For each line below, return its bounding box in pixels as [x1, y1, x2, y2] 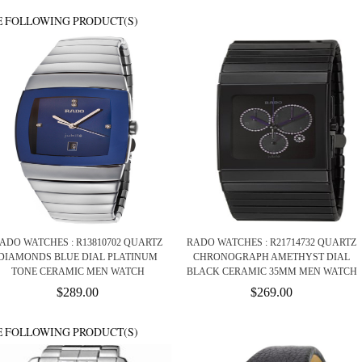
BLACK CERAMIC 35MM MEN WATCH [186, 266, 357, 278]
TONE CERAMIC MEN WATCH [11, 266, 145, 278]
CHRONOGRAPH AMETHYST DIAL [193, 251, 350, 263]
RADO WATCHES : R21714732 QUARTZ [187, 237, 356, 249]
